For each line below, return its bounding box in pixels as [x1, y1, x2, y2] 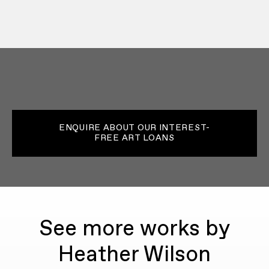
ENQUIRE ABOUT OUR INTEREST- [59, 123, 210, 132]
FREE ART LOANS [94, 133, 175, 142]
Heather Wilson [58, 244, 211, 266]
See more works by [39, 218, 230, 240]
